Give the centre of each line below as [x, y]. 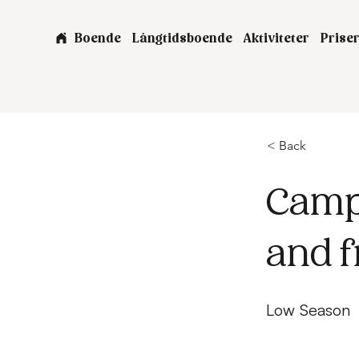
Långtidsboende [182, 40]
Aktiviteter [276, 40]
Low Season [308, 310]
